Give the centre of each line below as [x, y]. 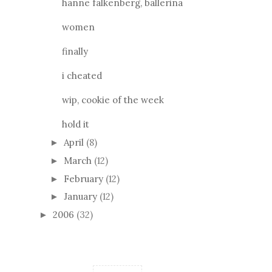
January [82, 197]
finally [75, 52]
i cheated [82, 76]
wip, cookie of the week [113, 100]
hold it [75, 124]
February [85, 178]
